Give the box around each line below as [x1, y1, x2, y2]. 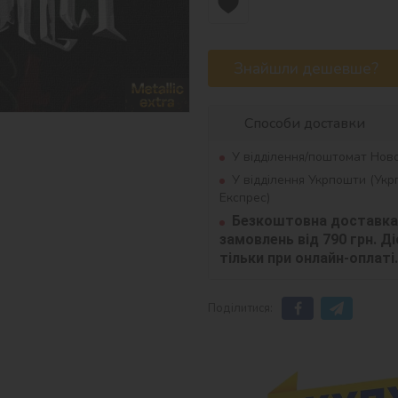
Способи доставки [244, 114, 365, 134]
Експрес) [219, 189, 270, 207]
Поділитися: [208, 299, 273, 316]
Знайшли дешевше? [233, 58, 378, 79]
